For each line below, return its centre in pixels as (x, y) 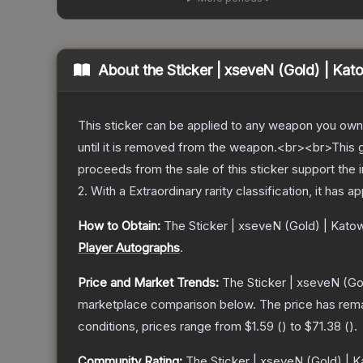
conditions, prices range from (161, 327)
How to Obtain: (119, 226)
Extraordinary (165, 191)
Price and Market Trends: (148, 283)
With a (108, 191)
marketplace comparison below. (167, 305)
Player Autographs (129, 248)
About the (132, 70)
